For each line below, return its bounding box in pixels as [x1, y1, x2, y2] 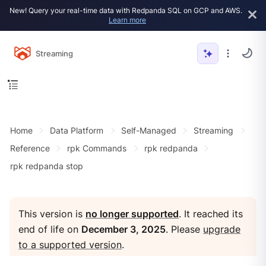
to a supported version [18, 239, 122, 251]
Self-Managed [121, 125, 176, 136]
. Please [166, 223, 204, 235]
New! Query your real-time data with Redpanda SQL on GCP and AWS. [9, 6, 242, 15]
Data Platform [50, 125, 104, 136]
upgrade [203, 223, 241, 235]
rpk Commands [67, 143, 127, 154]
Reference [9, 143, 50, 154]
